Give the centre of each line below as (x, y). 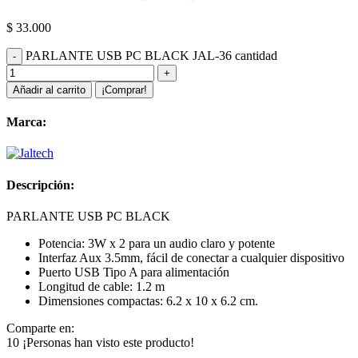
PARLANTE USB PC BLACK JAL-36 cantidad (151, 55)
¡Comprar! (124, 89)
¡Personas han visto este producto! (108, 342)
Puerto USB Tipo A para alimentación (134, 272)
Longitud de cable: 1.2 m (101, 286)
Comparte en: (40, 328)
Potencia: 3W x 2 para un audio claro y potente (157, 243)
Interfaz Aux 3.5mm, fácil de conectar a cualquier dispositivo (191, 257)
